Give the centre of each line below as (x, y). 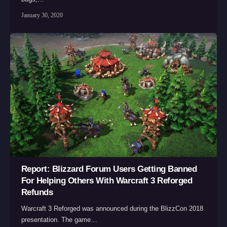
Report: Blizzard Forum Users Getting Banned (109, 169)
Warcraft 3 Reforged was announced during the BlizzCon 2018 (112, 208)
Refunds (37, 192)
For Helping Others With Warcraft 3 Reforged (107, 180)
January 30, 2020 (42, 15)
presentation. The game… (59, 219)
